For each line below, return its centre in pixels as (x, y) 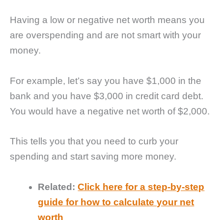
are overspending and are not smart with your (105, 35)
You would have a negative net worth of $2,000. (110, 111)
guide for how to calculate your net (116, 202)
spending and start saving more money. (93, 157)
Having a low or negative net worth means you (107, 20)
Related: (57, 187)
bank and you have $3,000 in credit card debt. (107, 96)
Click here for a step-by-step (141, 187)
